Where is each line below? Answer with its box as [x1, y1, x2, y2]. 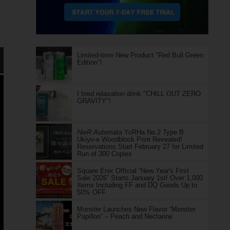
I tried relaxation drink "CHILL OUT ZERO [76, 90, 201, 98]
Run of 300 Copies [76, 150, 132, 158]
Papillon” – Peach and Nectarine [76, 213, 172, 220]
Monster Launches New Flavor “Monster [76, 205, 196, 213]
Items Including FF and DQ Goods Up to [76, 181, 197, 189]
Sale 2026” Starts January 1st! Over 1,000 [76, 174, 203, 182]
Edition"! [76, 59, 102, 66]
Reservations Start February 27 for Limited [76, 143, 203, 150]
